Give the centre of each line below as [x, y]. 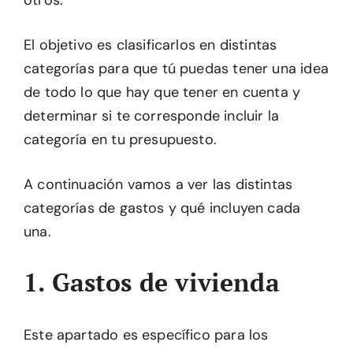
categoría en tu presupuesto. [121, 140]
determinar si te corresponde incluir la [152, 116]
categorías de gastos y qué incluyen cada [162, 208]
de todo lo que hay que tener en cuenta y [162, 93]
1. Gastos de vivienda [152, 282]
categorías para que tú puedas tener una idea [176, 69]
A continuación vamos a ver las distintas [158, 185]
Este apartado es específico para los [146, 335]
